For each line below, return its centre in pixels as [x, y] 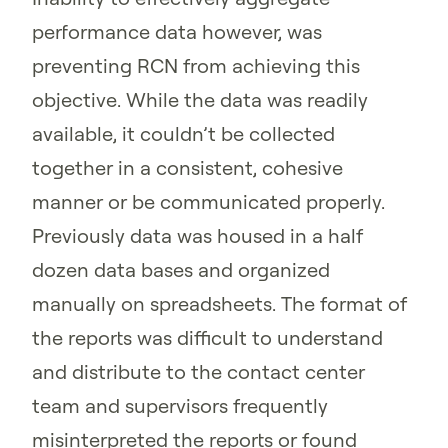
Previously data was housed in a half [197, 236]
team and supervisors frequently [180, 406]
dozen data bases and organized [181, 270]
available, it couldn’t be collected [183, 134]
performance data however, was [177, 32]
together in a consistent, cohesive [187, 168]
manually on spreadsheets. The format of [219, 304]
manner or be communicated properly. [208, 202]
